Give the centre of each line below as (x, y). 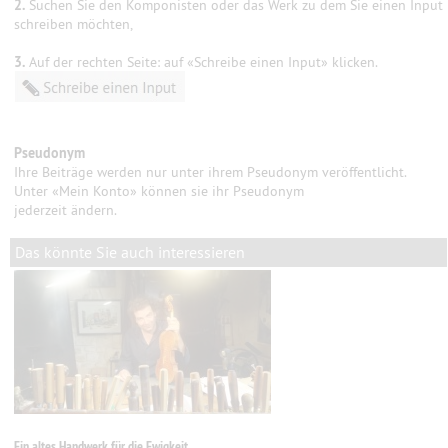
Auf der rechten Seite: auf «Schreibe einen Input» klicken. (202, 62)
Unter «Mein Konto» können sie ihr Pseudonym (159, 191)
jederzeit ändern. (66, 210)
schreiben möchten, (74, 24)
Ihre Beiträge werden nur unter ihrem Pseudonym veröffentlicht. (210, 172)
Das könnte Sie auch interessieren (130, 252)
